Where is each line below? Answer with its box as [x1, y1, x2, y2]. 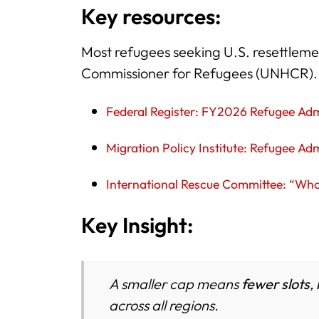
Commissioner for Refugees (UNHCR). [81, 64, 318, 83]
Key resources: [81, 3, 221, 31]
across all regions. [109, 296, 219, 314]
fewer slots [241, 274, 310, 293]
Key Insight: [81, 211, 193, 239]
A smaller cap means [109, 274, 242, 293]
